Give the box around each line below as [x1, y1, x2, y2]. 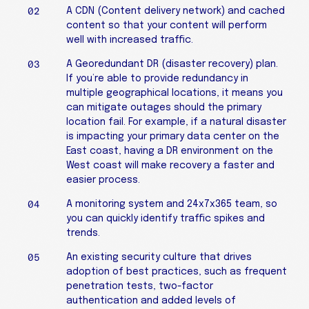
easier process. [66, 175, 140, 185]
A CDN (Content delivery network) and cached [66, 6, 285, 16]
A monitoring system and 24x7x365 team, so [66, 199, 277, 209]
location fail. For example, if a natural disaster [66, 117, 286, 127]
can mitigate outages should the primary [66, 103, 261, 112]
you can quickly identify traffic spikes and [66, 214, 265, 223]
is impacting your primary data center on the [66, 132, 279, 141]
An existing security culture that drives [66, 252, 252, 262]
